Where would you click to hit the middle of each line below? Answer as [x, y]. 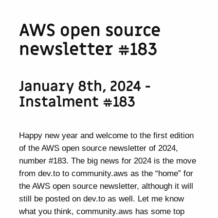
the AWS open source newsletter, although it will [106, 186]
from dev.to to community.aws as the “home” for [106, 173]
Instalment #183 [77, 102]
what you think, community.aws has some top [102, 211]
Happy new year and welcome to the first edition [107, 136]
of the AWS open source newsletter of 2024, [99, 148]
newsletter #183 [89, 50]
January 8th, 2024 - [85, 86]
